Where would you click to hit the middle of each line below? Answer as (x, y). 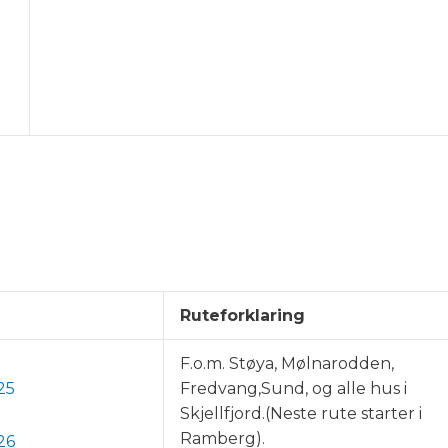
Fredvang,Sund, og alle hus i (293, 389)
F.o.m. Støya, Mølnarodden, (287, 364)
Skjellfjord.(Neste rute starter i (303, 414)
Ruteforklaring (242, 316)
